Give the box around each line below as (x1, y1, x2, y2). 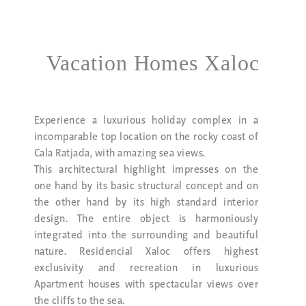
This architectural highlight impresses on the (34, 164, 258, 176)
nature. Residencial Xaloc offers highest (34, 246, 258, 258)
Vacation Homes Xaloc (46, 50, 260, 75)
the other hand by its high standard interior (34, 197, 258, 208)
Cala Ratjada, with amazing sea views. (34, 148, 206, 159)
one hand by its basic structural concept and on (34, 180, 258, 192)
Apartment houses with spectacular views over (34, 279, 258, 290)
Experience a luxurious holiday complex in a (34, 115, 258, 126)
